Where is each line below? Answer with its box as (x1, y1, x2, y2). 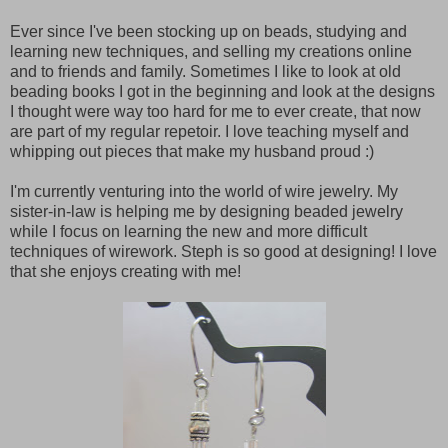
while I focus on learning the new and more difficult (10, 222, 367, 240)
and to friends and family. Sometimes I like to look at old (10, 62, 401, 80)
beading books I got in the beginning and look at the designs (10, 82, 435, 100)
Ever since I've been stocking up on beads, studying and (10, 22, 407, 40)
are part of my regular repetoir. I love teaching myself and (10, 122, 409, 140)
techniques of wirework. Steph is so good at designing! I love (10, 242, 437, 260)
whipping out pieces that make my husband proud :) (10, 142, 374, 160)
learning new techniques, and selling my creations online (10, 42, 412, 60)
